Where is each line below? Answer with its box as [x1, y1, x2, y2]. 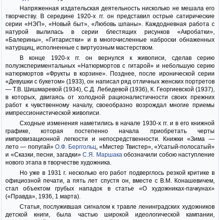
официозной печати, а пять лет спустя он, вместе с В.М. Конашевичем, [5, 177, 215, 184]
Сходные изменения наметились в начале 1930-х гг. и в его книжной [19, 120, 215, 127]
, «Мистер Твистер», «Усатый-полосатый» [96, 143, 215, 150]
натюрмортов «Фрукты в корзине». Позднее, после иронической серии [5, 70, 215, 77]
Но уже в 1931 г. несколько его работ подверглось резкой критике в [19, 169, 215, 176]
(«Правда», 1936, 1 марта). [5, 193, 81, 200]
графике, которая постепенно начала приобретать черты [5, 128, 215, 135]
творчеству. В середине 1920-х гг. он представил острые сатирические [5, 13, 215, 20]
